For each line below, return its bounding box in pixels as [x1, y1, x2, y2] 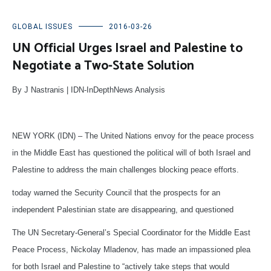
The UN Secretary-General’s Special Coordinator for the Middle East [12, 228, 250, 238]
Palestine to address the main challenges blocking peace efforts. [12, 165, 239, 175]
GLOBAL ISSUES [12, 22, 73, 31]
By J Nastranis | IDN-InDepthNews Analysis [12, 85, 165, 95]
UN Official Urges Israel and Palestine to [12, 38, 243, 59]
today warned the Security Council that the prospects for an [12, 188, 220, 198]
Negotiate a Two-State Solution [12, 56, 194, 77]
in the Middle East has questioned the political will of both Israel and [12, 148, 250, 158]
